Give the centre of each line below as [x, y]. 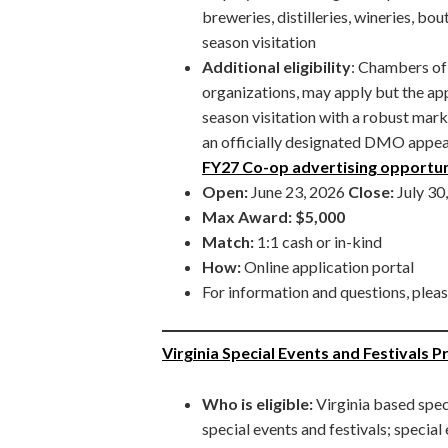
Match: [228, 241]
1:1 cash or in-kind [318, 241]
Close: [372, 191]
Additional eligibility [276, 66]
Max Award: [247, 216]
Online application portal [329, 266]
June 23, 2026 [299, 191]
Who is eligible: [259, 403]
